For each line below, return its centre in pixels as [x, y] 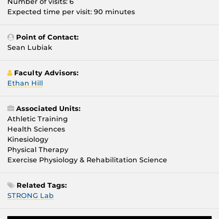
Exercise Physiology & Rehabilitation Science [87, 160]
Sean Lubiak [30, 48]
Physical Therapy [38, 150]
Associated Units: [48, 109]
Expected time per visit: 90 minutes [71, 12]
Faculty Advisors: [46, 73]
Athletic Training [38, 119]
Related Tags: [42, 186]
